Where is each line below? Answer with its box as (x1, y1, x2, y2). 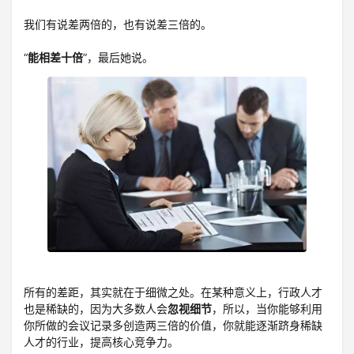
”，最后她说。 (83, 51, 153, 64)
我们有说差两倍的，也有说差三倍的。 (24, 17, 212, 31)
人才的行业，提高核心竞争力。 (24, 335, 179, 349)
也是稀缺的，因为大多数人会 (24, 302, 168, 316)
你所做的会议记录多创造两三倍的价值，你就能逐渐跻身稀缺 (24, 318, 322, 333)
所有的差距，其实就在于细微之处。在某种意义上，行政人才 (24, 285, 322, 299)
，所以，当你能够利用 (212, 302, 322, 316)
